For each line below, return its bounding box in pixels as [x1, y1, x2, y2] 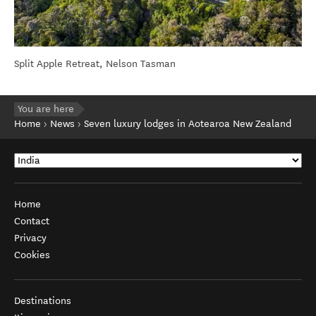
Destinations [14, 294, 71, 307]
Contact [14, 214, 49, 227]
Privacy [14, 231, 47, 244]
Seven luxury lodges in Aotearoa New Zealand [84, 117, 291, 130]
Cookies [14, 248, 50, 261]
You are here [18, 102, 74, 115]
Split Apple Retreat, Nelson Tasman [14, 57, 176, 70]
